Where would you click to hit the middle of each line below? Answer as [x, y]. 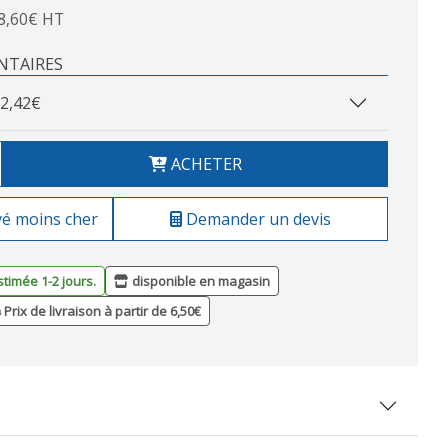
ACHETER [204, 164]
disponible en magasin [199, 281]
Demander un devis [256, 219]
